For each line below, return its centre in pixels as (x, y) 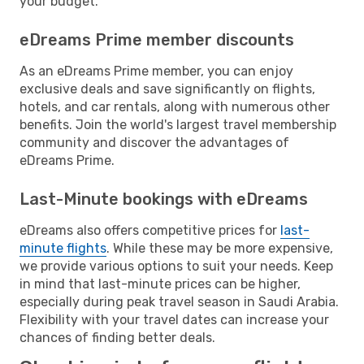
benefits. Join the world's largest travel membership (178, 124)
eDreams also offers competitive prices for (150, 230)
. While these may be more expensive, (220, 248)
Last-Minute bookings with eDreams (164, 199)
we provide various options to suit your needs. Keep (176, 266)
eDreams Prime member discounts (157, 39)
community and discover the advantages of (154, 142)
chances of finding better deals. (117, 337)
